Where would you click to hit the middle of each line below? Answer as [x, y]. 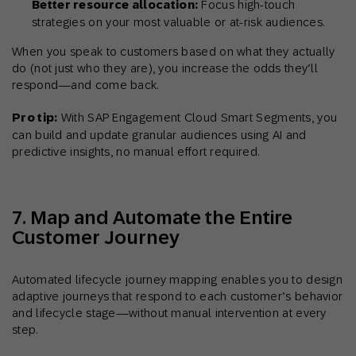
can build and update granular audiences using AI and [159, 135]
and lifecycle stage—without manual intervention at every [169, 313]
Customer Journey [96, 238]
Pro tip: [35, 118]
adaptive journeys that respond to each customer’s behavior [178, 296]
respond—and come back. [85, 85]
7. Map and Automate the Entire [153, 218]
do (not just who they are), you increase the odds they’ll [165, 68]
